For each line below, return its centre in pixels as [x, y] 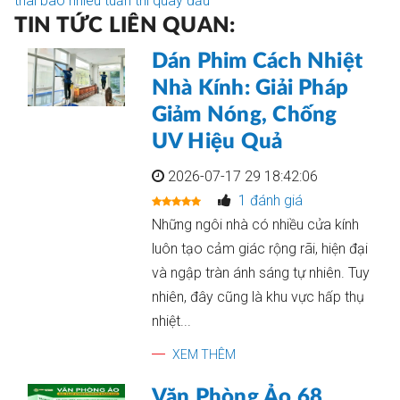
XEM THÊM [204, 354]
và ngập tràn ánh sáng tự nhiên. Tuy [260, 273]
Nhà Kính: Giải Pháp [250, 88]
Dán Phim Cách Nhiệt [257, 62]
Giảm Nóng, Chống [244, 115]
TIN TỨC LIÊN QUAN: [125, 26]
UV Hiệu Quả [217, 142]
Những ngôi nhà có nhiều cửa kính [255, 225]
